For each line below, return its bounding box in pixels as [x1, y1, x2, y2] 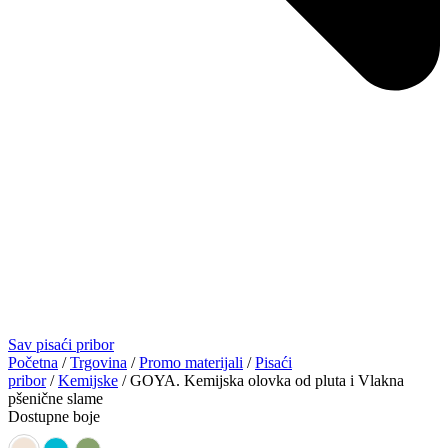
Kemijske [58, 371, 118, 389]
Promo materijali [139, 353, 243, 371]
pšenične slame [8, 389, 103, 407]
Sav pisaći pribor [8, 335, 114, 353]
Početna [8, 353, 58, 371]
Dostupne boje [8, 407, 100, 425]
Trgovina [70, 353, 127, 371]
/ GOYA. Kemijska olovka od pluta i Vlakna [118, 371, 404, 389]
